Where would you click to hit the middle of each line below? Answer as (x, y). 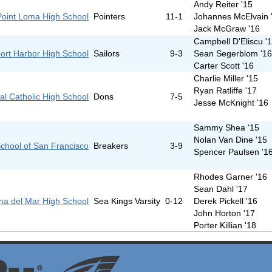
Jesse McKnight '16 (231, 103)
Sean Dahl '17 (221, 189)
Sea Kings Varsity (127, 201)
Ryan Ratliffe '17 (226, 91)
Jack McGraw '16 (227, 29)
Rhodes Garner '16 (231, 177)
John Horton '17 (225, 213)
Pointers (109, 17)
